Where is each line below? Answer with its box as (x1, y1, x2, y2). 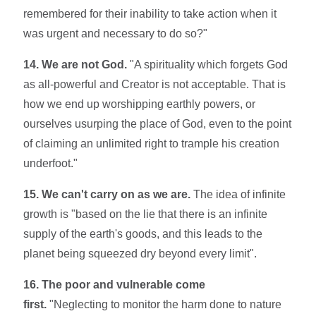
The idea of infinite (190, 188, 286, 200)
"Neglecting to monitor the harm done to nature (47, 298, 282, 310)
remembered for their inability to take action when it (23, 7, 277, 20)
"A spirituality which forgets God (127, 58, 288, 71)
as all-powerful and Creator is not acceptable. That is (23, 78, 286, 90)
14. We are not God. (23, 58, 128, 71)
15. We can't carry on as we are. (23, 188, 191, 200)
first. (23, 298, 47, 310)
